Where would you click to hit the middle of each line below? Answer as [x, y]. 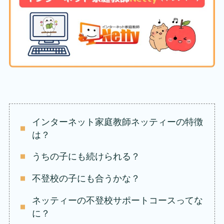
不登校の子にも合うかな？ [86, 179]
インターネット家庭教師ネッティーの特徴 [117, 122]
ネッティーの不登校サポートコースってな [117, 201]
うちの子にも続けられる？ [86, 157]
